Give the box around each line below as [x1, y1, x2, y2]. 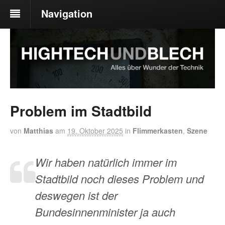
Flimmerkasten [133, 125, 183, 136]
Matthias [24, 125, 53, 136]
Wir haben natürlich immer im [35, 154, 177, 170]
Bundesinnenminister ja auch [35, 203, 175, 219]
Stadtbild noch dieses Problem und [35, 170, 204, 186]
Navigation [41, 6, 92, 21]
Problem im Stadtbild [10, 100, 152, 121]
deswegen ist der [35, 187, 118, 203]
